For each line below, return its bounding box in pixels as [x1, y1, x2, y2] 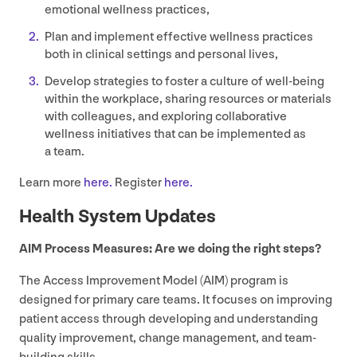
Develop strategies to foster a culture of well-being [45, 74, 324, 90]
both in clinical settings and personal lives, [45, 47, 278, 63]
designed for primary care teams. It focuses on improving [19, 292, 332, 308]
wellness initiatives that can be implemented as [45, 127, 306, 143]
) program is [225, 273, 288, 289]
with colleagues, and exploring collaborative [45, 109, 287, 125]
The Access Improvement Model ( [19, 273, 203, 289]
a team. [45, 144, 87, 160]
